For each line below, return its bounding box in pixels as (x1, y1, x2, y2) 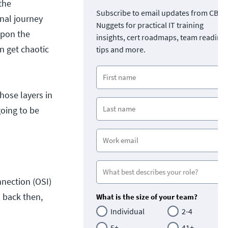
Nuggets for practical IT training (96, 19, 204, 30)
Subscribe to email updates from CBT (96, 7, 223, 18)
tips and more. (96, 44, 146, 54)
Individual (110, 206, 145, 216)
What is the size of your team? (96, 191, 197, 202)
